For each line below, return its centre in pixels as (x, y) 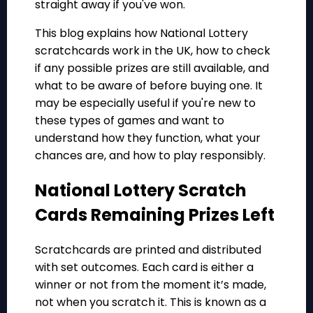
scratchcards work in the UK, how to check (153, 51)
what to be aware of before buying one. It (149, 86)
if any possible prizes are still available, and (152, 68)
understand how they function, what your (148, 138)
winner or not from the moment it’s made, (151, 284)
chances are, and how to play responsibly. (150, 155)
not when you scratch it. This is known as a (151, 302)
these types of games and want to (130, 121)
